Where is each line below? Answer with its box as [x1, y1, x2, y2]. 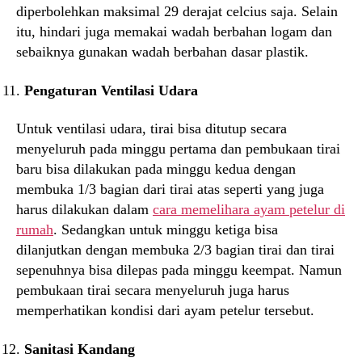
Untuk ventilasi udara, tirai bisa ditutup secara [16, 120, 287, 137]
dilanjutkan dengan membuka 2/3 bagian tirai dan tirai [16, 242, 335, 258]
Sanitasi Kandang [24, 340, 135, 357]
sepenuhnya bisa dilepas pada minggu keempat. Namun [16, 262, 342, 278]
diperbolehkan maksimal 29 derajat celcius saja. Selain [16, 3, 338, 19]
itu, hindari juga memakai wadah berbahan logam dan [16, 23, 332, 40]
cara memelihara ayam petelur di [153, 201, 345, 217]
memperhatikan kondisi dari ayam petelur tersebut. [16, 302, 314, 318]
